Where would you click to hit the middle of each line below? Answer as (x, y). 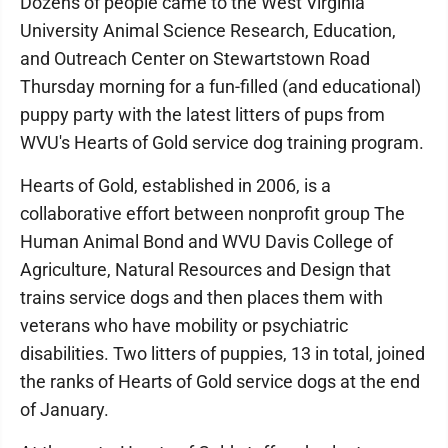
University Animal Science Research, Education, (208, 30)
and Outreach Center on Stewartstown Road (195, 58)
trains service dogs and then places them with (201, 297)
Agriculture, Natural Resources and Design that (205, 269)
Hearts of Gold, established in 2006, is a (175, 185)
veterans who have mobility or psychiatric (184, 325)
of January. (68, 409)
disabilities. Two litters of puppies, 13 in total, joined (222, 353)
